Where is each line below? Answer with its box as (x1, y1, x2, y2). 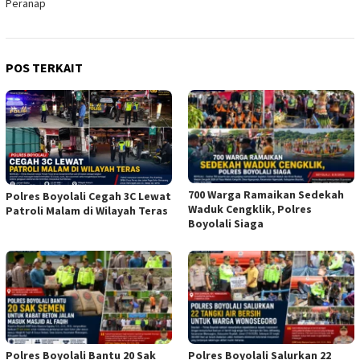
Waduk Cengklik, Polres (188, 202, 312, 217)
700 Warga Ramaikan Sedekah (188, 187, 344, 202)
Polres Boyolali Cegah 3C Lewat (6, 188, 171, 203)
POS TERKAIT (6, 59, 83, 76)
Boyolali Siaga (188, 216, 264, 231)
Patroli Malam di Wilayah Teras (6, 202, 168, 218)
